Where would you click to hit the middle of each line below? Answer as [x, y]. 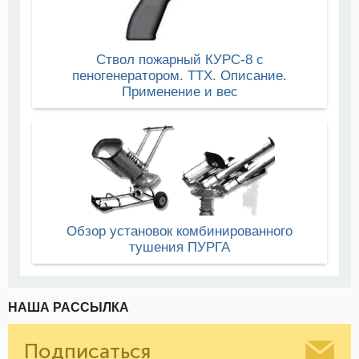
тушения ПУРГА [179, 248]
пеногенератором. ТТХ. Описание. [179, 76]
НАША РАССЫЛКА [69, 308]
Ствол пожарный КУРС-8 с [179, 60]
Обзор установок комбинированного [179, 232]
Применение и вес [179, 92]
